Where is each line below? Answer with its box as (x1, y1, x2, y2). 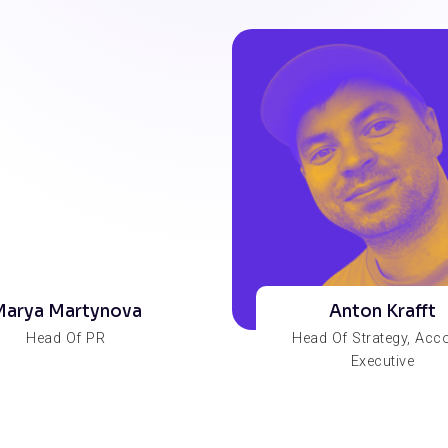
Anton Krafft (328, 300, 436, 322)
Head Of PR (26, 329, 106, 347)
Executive (350, 352, 414, 370)
